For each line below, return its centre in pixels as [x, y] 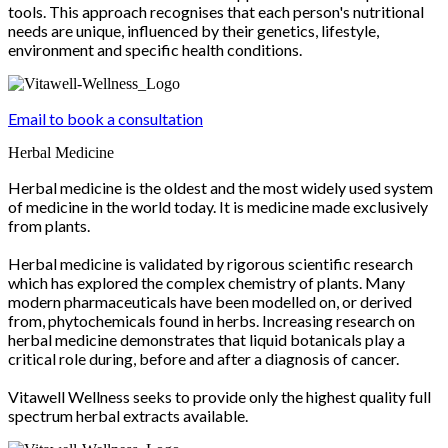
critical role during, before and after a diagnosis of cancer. [203, 358]
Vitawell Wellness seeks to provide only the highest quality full [219, 396]
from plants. [49, 225]
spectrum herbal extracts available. [128, 415]
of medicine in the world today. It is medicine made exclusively [218, 206]
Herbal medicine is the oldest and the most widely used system [220, 187]
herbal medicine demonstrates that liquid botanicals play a [206, 339]
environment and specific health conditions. [155, 49]
